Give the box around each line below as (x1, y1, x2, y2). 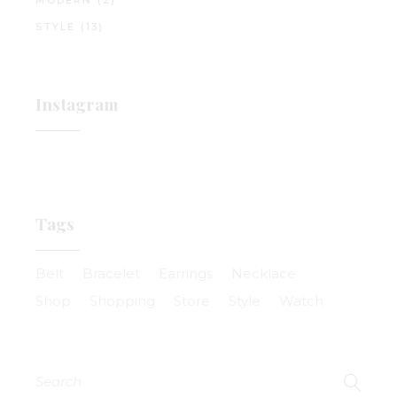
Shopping (90, 292, 156, 310)
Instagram (35, 92, 120, 116)
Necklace (231, 265, 297, 283)
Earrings (159, 265, 214, 283)
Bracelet (82, 265, 141, 283)
